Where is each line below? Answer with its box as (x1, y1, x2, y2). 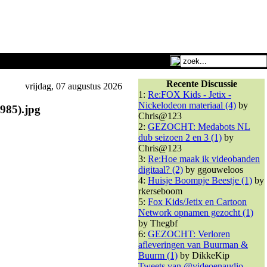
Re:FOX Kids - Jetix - (148, 89, 231, 100)
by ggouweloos (183, 164, 243, 175)
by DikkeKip (178, 250, 229, 260)
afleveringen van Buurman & (138, 240, 248, 250)
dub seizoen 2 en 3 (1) (138, 132, 222, 142)
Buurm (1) (138, 250, 178, 260)
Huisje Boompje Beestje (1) (148, 175, 252, 185)
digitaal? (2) (138, 164, 183, 175)
